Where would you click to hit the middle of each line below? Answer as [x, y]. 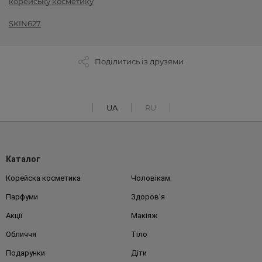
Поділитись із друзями [139, 62]
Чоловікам [151, 178]
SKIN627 [25, 24]
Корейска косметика [43, 178]
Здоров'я [148, 197]
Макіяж [144, 216]
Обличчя [21, 235]
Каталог [23, 159]
